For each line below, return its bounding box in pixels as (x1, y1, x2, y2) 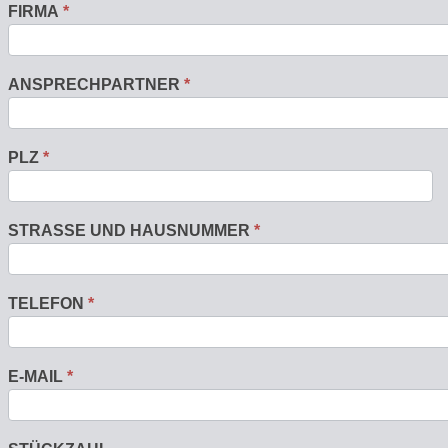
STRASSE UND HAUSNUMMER (8, 222, 250, 240)
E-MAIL (8, 368, 67, 386)
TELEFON (8, 295, 88, 313)
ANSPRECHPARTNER (8, 76, 184, 94)
